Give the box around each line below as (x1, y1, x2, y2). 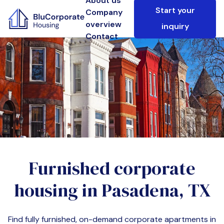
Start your (155, 5, 195, 15)
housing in (13, 178, 101, 202)
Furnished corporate (28, 156, 195, 180)
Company (85, 7, 122, 17)
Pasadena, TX (101, 178, 210, 202)
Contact (85, 31, 118, 41)
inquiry (161, 21, 189, 31)
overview (85, 19, 121, 29)
